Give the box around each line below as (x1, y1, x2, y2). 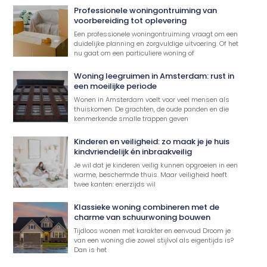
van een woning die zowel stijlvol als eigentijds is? (74, 235, 234, 245)
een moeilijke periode (74, 80, 157, 92)
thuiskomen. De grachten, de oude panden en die (74, 104, 229, 114)
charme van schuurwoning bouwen (74, 211, 211, 223)
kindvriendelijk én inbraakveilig (74, 145, 193, 157)
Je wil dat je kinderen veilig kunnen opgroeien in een (74, 160, 238, 170)
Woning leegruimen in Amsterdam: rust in (74, 70, 235, 82)
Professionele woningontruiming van (74, 4, 218, 16)
